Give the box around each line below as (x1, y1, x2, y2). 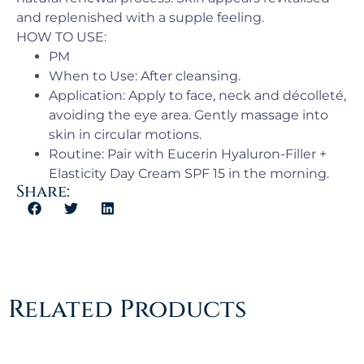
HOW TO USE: (16, 29, 106, 45)
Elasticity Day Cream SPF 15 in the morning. (49, 166, 329, 181)
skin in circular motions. (49, 127, 201, 142)
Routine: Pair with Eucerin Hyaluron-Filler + (49, 146, 327, 162)
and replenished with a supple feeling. (16, 10, 264, 25)
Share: (16, 180, 70, 202)
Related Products (8, 293, 246, 326)
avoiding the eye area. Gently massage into (49, 107, 328, 123)
